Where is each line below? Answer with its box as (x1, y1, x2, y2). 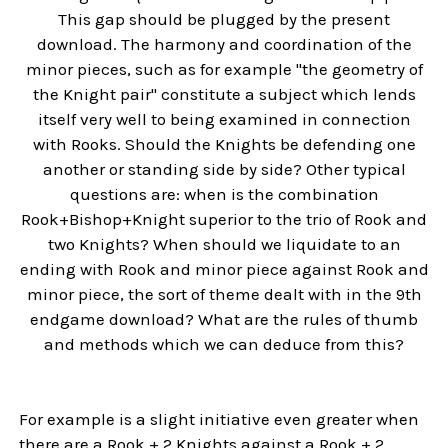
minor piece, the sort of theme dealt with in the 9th (26, 283, 422, 304)
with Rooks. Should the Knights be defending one (32, 133, 416, 154)
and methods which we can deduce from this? (44, 333, 404, 354)
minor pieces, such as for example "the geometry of (25, 58, 423, 79)
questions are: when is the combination (69, 183, 379, 204)
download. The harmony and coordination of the (36, 33, 412, 54)
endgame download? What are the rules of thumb (30, 308, 418, 329)
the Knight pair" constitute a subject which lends (32, 83, 416, 104)
